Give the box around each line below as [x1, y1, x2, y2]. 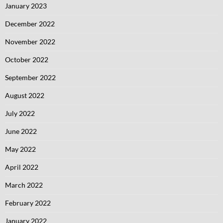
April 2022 [5, 163, 38, 171]
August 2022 [5, 91, 44, 100]
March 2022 [5, 181, 43, 189]
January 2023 [5, 1, 47, 10]
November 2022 [5, 37, 55, 46]
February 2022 [5, 199, 51, 207]
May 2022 [5, 145, 36, 153]
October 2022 [5, 55, 48, 64]
